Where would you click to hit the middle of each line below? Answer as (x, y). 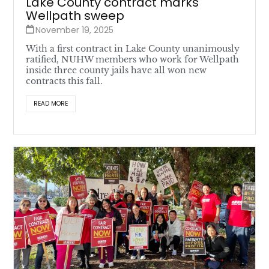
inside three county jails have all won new (116, 70)
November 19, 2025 (75, 30)
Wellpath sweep (75, 15)
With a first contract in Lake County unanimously (133, 48)
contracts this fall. (65, 81)
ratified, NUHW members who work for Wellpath (133, 59)
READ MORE (51, 103)
